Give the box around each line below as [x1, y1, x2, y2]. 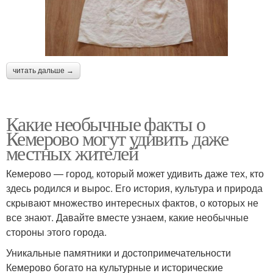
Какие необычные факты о [6, 110, 205, 136]
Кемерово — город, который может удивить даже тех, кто [6, 166, 264, 180]
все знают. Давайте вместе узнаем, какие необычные [6, 210, 249, 224]
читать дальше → [13, 66, 74, 75]
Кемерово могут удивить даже [6, 125, 229, 151]
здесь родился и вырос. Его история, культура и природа [6, 181, 263, 195]
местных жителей [6, 140, 138, 166]
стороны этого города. [6, 225, 107, 239]
